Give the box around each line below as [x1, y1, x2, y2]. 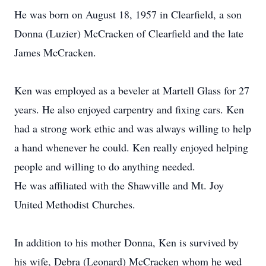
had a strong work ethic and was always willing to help [14, 121, 251, 135]
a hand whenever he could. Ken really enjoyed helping [14, 140, 248, 154]
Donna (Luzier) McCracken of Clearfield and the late [14, 26, 243, 40]
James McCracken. [14, 45, 96, 59]
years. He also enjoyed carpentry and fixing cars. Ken [14, 102, 244, 116]
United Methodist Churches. [14, 197, 135, 211]
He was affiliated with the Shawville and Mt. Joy [14, 178, 224, 192]
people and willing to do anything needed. [14, 159, 195, 173]
